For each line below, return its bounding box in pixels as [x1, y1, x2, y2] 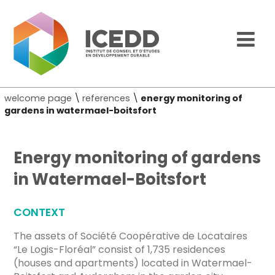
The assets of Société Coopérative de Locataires [14, 228, 248, 243]
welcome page [4, 92, 72, 105]
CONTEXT [14, 204, 66, 220]
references [82, 92, 131, 105]
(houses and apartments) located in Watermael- [14, 255, 253, 270]
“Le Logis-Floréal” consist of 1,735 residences [14, 242, 226, 257]
